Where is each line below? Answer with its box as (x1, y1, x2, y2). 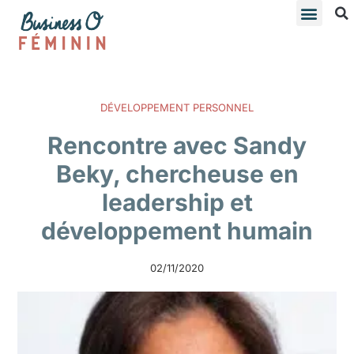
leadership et (101, 187, 253, 217)
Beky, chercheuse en (55, 159, 299, 188)
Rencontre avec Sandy (47, 130, 307, 160)
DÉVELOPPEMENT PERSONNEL (100, 100, 254, 114)
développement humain (41, 216, 313, 245)
